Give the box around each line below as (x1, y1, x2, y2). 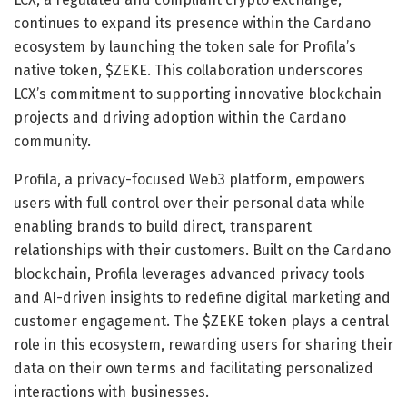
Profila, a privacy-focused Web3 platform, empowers (14, 170, 365, 188)
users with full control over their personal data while (14, 194, 365, 212)
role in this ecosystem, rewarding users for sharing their (14, 335, 393, 353)
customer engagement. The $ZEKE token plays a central (14, 312, 389, 330)
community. (14, 132, 91, 150)
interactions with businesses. (14, 382, 209, 401)
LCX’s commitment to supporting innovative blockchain (14, 84, 382, 103)
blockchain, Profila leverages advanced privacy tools (14, 264, 365, 283)
